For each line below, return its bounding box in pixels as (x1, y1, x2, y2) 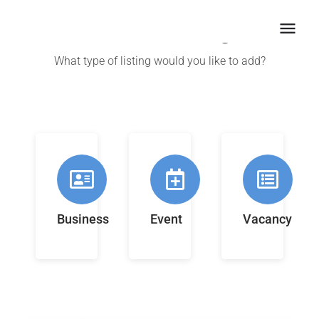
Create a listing (88, 19, 231, 44)
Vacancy (243, 211, 292, 226)
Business (57, 211, 109, 226)
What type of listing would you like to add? (53, 54, 266, 68)
